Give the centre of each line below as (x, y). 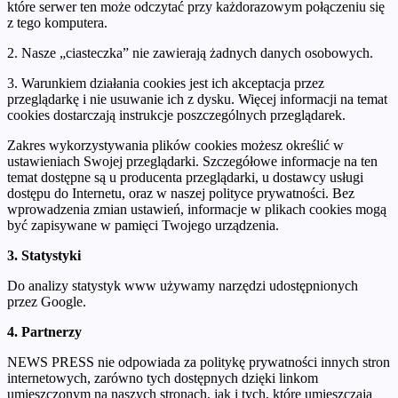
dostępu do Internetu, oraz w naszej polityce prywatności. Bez (181, 193)
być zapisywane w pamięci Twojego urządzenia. (143, 225)
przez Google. (47, 301)
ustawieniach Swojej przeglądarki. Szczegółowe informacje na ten (192, 161)
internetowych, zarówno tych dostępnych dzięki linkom (163, 378)
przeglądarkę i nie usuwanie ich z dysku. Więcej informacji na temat (197, 99)
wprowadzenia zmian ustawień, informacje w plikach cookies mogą (197, 209)
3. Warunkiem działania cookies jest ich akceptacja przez (166, 83)
